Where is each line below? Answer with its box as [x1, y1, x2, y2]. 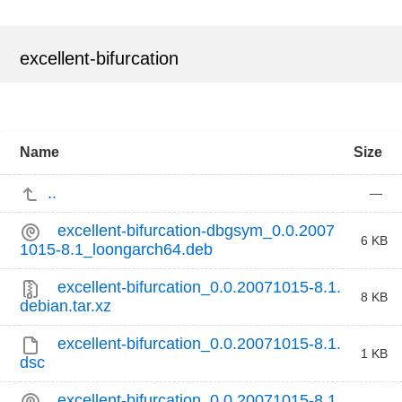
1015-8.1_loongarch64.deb [20, 240, 213, 258]
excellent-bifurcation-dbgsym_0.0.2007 [57, 221, 336, 240]
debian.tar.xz [20, 296, 111, 315]
